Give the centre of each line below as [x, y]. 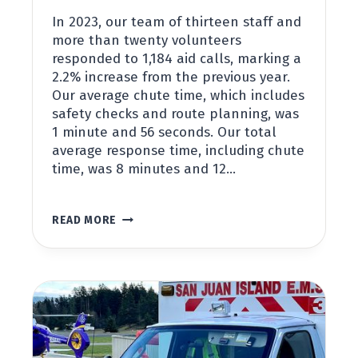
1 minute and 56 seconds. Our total [164, 133]
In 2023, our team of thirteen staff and [177, 22]
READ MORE [85, 221]
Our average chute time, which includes [178, 96]
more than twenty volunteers [147, 41]
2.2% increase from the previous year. [171, 78]
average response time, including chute [178, 151]
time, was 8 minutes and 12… [144, 169]
